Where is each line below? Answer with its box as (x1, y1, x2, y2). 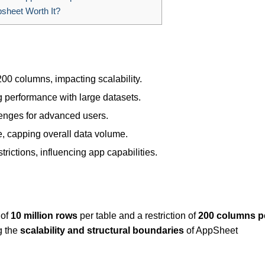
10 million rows (11, 211, 77, 221)
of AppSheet (184, 225, 238, 236)
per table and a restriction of (77, 211, 198, 221)
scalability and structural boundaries (20, 225, 184, 236)
